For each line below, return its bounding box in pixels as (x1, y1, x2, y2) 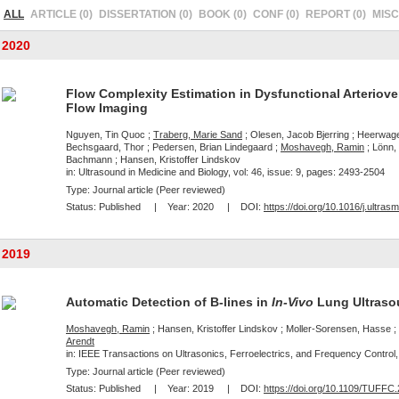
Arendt (66, 336, 94, 346)
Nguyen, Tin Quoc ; (66, 129, 153, 140)
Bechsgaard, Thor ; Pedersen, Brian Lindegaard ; (66, 142, 281, 152)
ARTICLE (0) (30, 8, 93, 20)
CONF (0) (253, 8, 299, 20)
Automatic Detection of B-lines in (66, 295, 272, 309)
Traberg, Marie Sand (153, 129, 242, 140)
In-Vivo (272, 295, 313, 309)
